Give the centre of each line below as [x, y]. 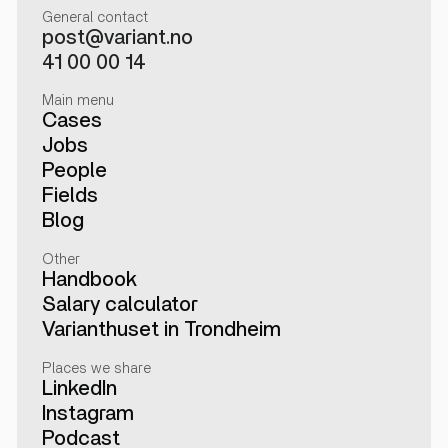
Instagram [87, 413]
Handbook [89, 279]
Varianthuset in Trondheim [161, 329]
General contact [94, 17]
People [74, 171]
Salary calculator [119, 304]
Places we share [96, 368]
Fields [69, 196]
